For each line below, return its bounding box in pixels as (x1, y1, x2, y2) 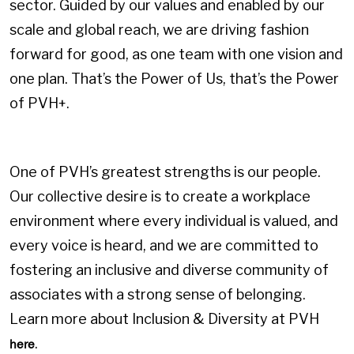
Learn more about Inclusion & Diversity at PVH (9, 310, 319, 327)
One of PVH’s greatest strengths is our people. (9, 163, 321, 180)
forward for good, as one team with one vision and (9, 45, 343, 62)
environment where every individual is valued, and (9, 212, 338, 229)
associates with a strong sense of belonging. (9, 285, 306, 303)
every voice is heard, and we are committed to (9, 236, 318, 254)
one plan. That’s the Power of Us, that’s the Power (9, 70, 339, 87)
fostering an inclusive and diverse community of (9, 261, 329, 278)
